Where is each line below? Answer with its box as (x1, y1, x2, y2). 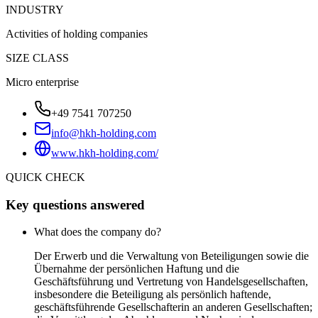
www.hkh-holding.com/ (51, 146, 158, 159)
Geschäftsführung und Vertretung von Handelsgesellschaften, (34, 275, 308, 288)
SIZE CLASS (6, 51, 69, 64)
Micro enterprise (6, 75, 79, 88)
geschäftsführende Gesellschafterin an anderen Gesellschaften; (34, 301, 312, 314)
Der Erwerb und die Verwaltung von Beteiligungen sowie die (34, 250, 309, 263)
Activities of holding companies (6, 27, 148, 40)
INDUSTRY (6, 3, 64, 16)
